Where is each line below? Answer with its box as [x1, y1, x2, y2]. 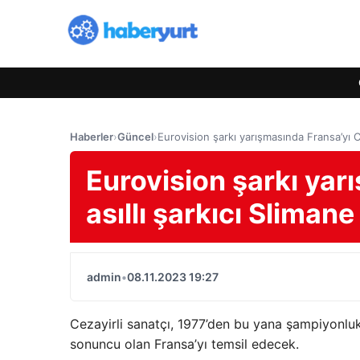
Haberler [70, 130, 113, 143]
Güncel [117, 130, 153, 143]
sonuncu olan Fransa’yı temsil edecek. [70, 336, 299, 352]
